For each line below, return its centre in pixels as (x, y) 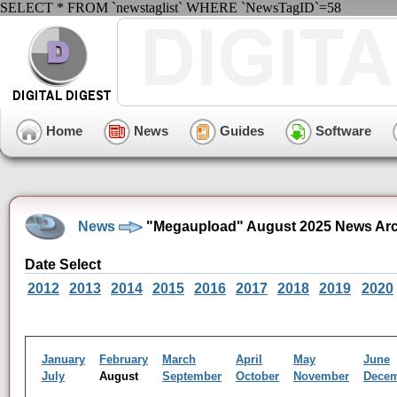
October (257, 376)
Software (342, 130)
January (63, 359)
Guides (240, 130)
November (321, 376)
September (192, 376)
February (124, 359)
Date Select (63, 265)
